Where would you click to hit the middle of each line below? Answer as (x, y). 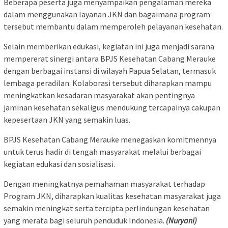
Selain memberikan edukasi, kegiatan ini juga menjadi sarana (109, 46)
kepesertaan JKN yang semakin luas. (67, 119)
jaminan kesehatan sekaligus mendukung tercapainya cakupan (112, 107)
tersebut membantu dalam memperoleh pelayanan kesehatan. (113, 26)
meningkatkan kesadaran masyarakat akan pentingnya (99, 95)
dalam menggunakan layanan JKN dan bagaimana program (107, 14)
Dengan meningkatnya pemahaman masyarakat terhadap (104, 183)
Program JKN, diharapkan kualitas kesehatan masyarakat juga (112, 196)
